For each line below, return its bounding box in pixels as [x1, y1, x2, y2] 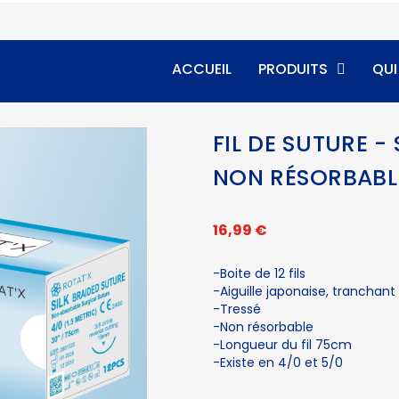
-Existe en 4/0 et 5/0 [213, 354, 343, 371]
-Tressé [213, 300, 261, 318]
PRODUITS [257, 59, 328, 79]
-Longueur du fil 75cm [213, 336, 352, 354]
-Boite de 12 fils [213, 265, 305, 282]
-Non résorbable [213, 318, 313, 336]
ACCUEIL [171, 59, 232, 79]
